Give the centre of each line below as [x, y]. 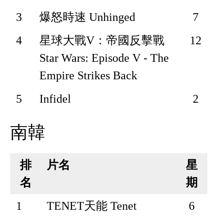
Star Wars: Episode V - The [104, 58]
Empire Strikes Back [89, 75]
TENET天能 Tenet [92, 206]
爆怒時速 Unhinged [88, 17]
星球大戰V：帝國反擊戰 [102, 40]
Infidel [55, 99]
